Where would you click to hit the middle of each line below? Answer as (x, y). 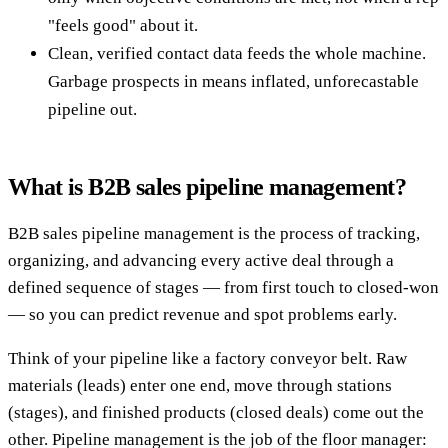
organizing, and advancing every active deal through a (201, 260)
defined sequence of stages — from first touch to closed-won (223, 287)
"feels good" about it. (123, 25)
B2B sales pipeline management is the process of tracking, (214, 233)
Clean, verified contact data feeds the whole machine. (237, 53)
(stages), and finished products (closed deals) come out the (216, 412)
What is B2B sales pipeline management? (207, 186)
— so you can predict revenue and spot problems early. (202, 314)
